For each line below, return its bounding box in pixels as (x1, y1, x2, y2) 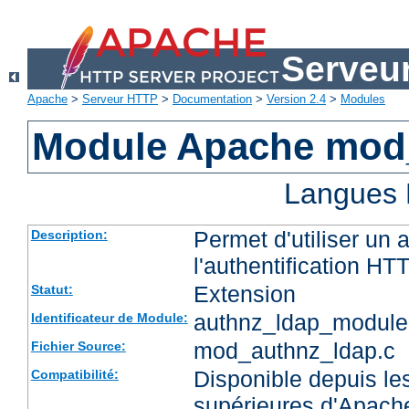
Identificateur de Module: (30, 310, 188, 326)
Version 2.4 (267, 92, 326, 107)
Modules (341, 92, 385, 107)
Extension (193, 281, 296, 308)
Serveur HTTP (82, 92, 158, 107)
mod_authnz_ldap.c (193, 338, 395, 364)
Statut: (30, 282, 73, 298)
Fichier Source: (30, 339, 126, 354)
